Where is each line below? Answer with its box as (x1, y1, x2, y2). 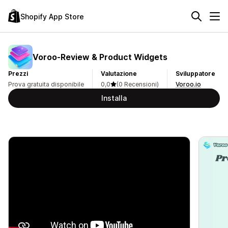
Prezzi (8, 70, 28, 77)
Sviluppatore (176, 70, 215, 77)
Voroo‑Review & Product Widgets (33, 51, 167, 62)
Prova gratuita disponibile (8, 80, 84, 88)
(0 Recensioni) (117, 80, 159, 88)
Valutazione (101, 70, 137, 77)
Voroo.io (176, 80, 201, 88)
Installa (101, 94, 127, 102)
